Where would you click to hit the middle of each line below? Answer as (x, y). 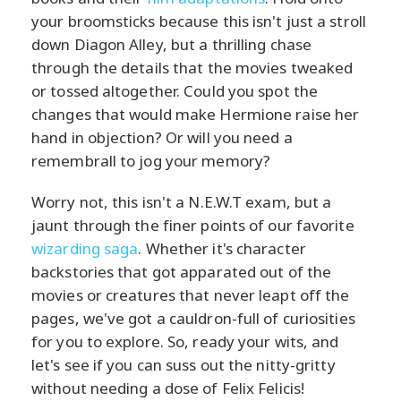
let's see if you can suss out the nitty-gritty (183, 364)
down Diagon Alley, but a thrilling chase (172, 44)
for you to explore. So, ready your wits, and (185, 341)
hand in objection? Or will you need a (162, 137)
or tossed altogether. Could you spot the (175, 90)
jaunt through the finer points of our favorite (193, 225)
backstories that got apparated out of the (182, 271)
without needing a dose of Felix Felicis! (168, 388)
